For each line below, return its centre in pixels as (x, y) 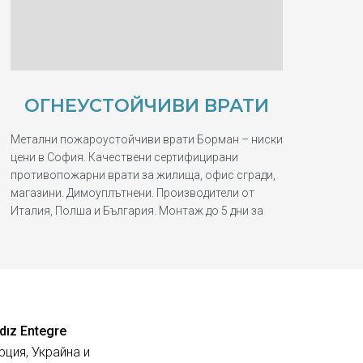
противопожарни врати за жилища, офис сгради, (143, 175)
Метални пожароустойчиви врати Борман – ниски (147, 139)
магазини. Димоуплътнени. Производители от (133, 192)
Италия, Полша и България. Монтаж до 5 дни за (137, 210)
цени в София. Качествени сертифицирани (125, 157)
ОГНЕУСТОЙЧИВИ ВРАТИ (147, 105)
